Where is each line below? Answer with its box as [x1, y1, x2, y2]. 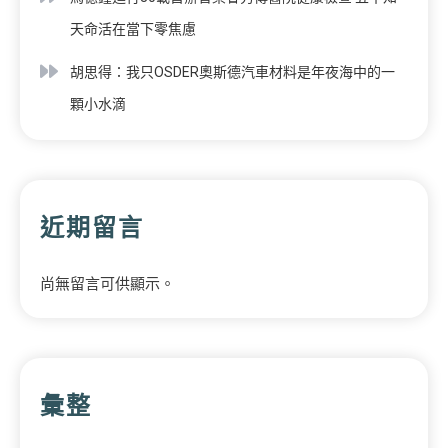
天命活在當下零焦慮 [70, 20, 196, 37]
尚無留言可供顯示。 [40, 274, 175, 293]
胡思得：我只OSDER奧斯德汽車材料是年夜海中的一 [70, 63, 395, 80]
